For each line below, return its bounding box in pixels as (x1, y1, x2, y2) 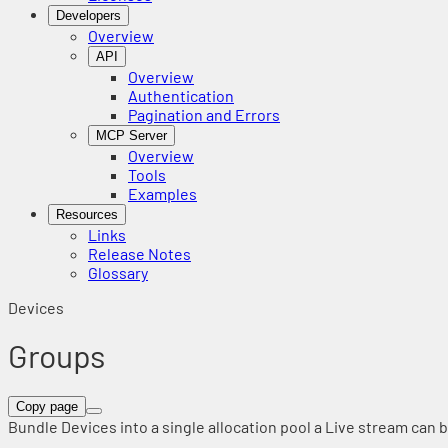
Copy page (16, 398, 78, 414)
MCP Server (96, 128, 167, 143)
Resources (56, 207, 118, 222)
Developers (56, 8, 121, 23)
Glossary (88, 263, 148, 282)
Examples (128, 184, 197, 203)
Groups (8, 336, 106, 375)
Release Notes (88, 244, 191, 263)
